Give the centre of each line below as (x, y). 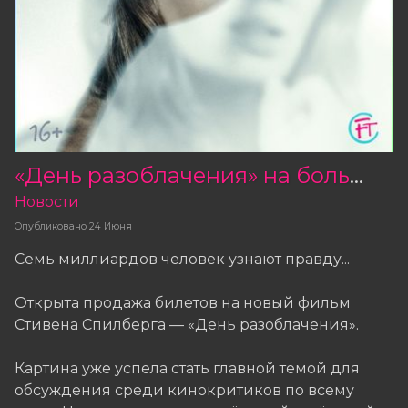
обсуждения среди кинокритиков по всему (184, 391)
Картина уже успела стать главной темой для (187, 369)
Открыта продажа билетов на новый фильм (183, 303)
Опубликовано (51, 227)
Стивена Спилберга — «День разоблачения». (187, 325)
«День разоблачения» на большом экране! (357, 175)
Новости (47, 202)
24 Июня (111, 227)
